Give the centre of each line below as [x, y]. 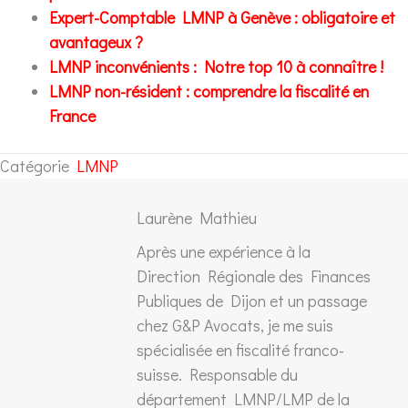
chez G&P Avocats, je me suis [235, 325]
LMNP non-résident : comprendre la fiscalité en [209, 91]
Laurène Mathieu [197, 217]
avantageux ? [96, 41]
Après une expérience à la [224, 251]
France [72, 115]
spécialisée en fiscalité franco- [240, 349]
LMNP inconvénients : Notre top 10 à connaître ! [216, 66]
